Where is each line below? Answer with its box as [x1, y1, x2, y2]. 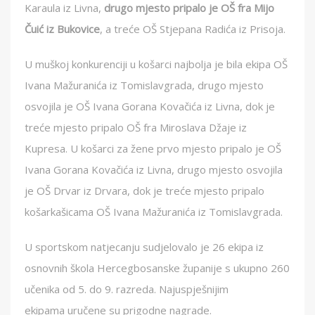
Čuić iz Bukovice [25, 22, 100, 36]
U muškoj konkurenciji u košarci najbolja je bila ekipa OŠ [25, 57, 288, 71]
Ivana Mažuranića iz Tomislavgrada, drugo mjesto [25, 78, 264, 92]
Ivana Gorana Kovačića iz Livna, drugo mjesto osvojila [25, 162, 283, 176]
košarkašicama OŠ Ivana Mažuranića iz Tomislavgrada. [25, 205, 283, 219]
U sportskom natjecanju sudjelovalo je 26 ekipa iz [25, 240, 264, 254]
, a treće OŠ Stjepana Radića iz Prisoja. [100, 22, 285, 36]
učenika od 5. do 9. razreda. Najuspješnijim [25, 282, 229, 296]
